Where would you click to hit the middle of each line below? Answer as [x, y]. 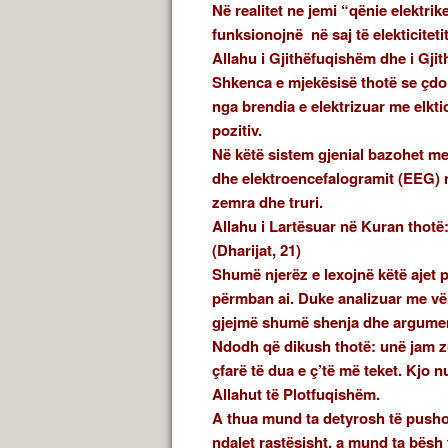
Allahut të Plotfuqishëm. [296, 394]
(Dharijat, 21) [256, 250]
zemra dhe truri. [267, 202]
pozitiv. [237, 130]
